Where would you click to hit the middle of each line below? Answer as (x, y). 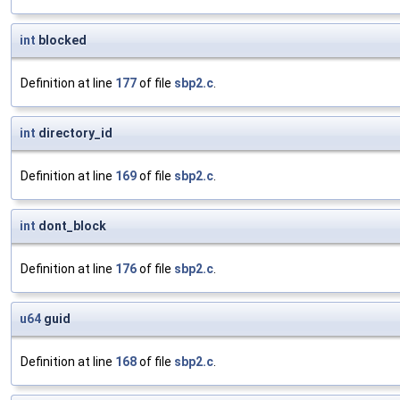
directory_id (74, 133)
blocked (61, 41)
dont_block (71, 226)
